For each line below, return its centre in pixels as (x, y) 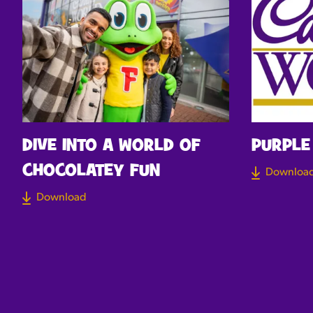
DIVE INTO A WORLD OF (111, 146)
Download (61, 198)
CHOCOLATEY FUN (91, 172)
